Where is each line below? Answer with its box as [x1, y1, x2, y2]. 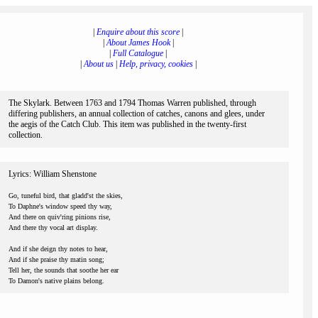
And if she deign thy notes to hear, [9, 245, 108, 253]
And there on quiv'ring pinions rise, [9, 213, 111, 221]
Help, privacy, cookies [119, 59, 193, 69]
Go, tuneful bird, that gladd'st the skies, [9, 192, 123, 199]
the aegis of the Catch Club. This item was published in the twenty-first [9, 119, 246, 129]
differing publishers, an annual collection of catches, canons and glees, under [9, 109, 265, 119]
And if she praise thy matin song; [9, 256, 104, 263]
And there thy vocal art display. [9, 224, 98, 231]
